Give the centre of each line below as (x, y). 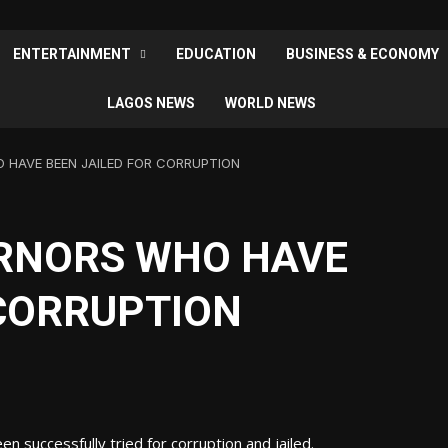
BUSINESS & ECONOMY (362, 54)
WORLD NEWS (270, 103)
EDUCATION (215, 54)
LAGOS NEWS (151, 103)
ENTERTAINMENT (71, 54)
